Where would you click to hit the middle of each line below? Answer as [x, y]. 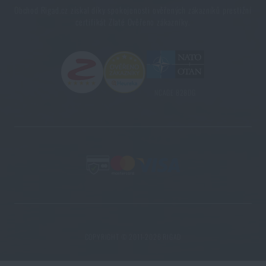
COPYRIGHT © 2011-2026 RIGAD [133, 236]
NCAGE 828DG [175, 92]
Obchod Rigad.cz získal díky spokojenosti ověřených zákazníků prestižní [133, 9]
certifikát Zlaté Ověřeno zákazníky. [133, 21]
